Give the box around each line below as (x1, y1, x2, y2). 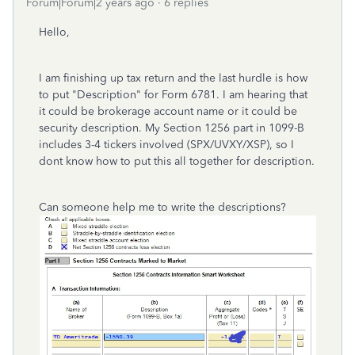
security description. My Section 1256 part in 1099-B (39, 121, 304, 135)
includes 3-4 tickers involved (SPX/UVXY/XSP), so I (39, 138, 294, 151)
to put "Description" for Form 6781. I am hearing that (39, 88, 307, 101)
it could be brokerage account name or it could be (39, 105, 297, 118)
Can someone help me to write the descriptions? (39, 200, 289, 214)
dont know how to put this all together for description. (39, 155, 315, 168)
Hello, (39, 25, 73, 39)
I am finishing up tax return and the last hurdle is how (39, 71, 307, 85)
